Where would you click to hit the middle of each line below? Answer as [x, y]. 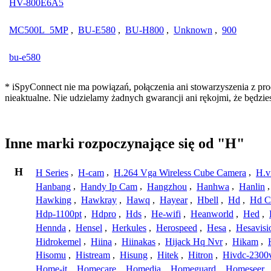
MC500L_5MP [39, 30]
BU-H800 [145, 30]
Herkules [129, 227]
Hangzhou [167, 186]
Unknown [193, 30]
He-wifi [166, 214]
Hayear [174, 200]
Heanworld [212, 214]
